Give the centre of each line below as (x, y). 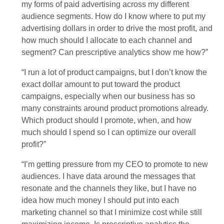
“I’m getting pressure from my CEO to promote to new (115, 164)
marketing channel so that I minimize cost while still (112, 212)
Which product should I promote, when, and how (107, 120)
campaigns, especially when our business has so (108, 96)
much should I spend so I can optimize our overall (109, 132)
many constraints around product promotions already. (115, 108)
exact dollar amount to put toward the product (101, 84)
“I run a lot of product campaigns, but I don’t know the (114, 72)
